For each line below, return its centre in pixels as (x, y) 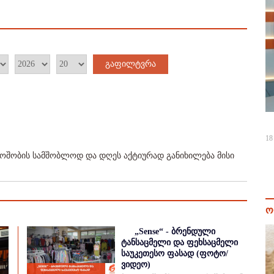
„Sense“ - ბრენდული (175, 231)
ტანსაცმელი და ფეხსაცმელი (180, 243)
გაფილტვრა (131, 64)
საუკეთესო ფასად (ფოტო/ (175, 254)
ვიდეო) (136, 265)
